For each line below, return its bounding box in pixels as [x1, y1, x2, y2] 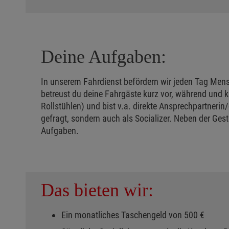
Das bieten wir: [41, 180, 153, 200]
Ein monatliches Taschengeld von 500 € [61, 210, 207, 220]
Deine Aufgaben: [41, 47, 166, 67]
